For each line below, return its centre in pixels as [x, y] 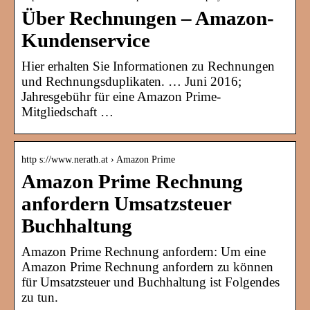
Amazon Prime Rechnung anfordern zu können [147, 267]
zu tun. [40, 298]
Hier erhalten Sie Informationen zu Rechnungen [148, 66]
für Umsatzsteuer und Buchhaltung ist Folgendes [151, 282]
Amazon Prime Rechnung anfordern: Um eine [144, 252]
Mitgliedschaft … [67, 112]
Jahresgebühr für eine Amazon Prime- [121, 97]
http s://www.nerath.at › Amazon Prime [98, 160]
